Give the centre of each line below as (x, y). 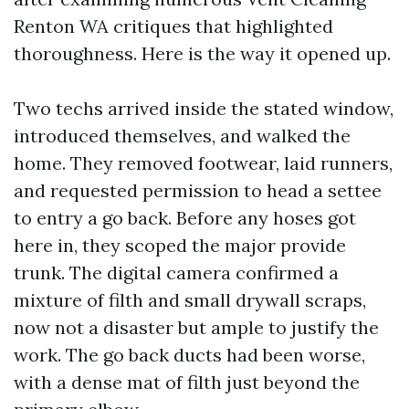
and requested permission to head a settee (198, 190)
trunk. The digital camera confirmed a (176, 273)
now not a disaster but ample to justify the (196, 327)
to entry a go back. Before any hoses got (185, 218)
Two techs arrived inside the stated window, (204, 108)
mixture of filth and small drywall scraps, (190, 300)
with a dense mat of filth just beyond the (187, 382)
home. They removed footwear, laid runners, (203, 163)
